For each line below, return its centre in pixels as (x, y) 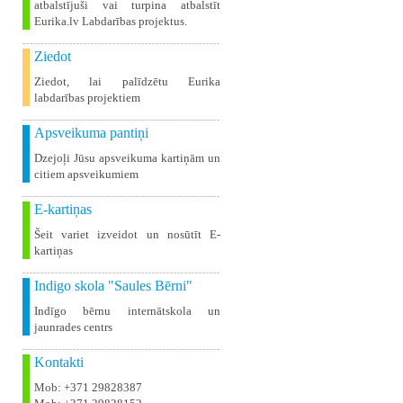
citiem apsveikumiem (86, 174)
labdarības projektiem (87, 98)
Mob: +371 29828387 (88, 387)
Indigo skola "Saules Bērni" (113, 286)
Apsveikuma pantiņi (91, 133)
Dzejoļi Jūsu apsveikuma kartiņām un (127, 158)
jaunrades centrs (73, 327)
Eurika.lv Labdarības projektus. (111, 21)
